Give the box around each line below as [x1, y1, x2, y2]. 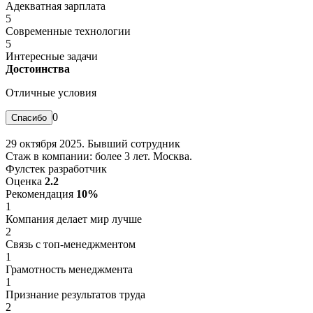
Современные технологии [6, 24, 131, 37]
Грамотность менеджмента [6, 263, 133, 275]
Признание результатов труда [6, 288, 145, 300]
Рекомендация [6, 187, 76, 200]
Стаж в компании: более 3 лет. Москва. [6, 150, 192, 162]
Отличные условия [6, 86, 96, 99]
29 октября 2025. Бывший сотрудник [6, 137, 180, 150]
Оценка [6, 175, 45, 187]
